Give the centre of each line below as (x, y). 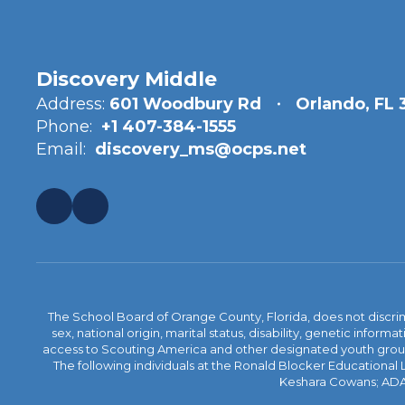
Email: (61, 149)
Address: (71, 104)
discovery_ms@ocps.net (201, 149)
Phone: (64, 127)
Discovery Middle (127, 79)
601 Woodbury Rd (185, 104)
